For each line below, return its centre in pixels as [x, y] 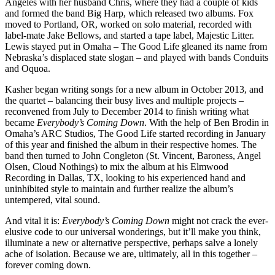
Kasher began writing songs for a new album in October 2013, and [134, 90]
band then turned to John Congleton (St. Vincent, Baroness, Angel [133, 156]
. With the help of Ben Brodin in [207, 123]
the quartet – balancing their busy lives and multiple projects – [124, 101]
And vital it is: [33, 221]
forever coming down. [48, 265]
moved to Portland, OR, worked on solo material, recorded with [128, 25]
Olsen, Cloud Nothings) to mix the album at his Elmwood [117, 167]
